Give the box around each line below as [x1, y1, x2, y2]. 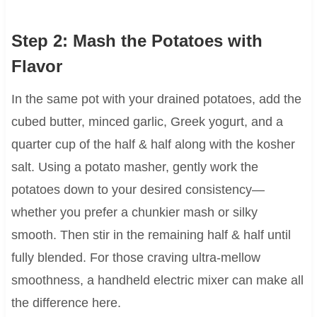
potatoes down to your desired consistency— [11, 183, 265, 197]
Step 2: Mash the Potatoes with [11, 31, 263, 51]
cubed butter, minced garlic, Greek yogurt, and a [11, 115, 283, 129]
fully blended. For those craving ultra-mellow [11, 250, 260, 265]
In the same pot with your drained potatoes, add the [11, 92, 301, 107]
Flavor [11, 57, 62, 76]
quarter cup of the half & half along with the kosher [11, 137, 295, 152]
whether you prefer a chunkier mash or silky [11, 205, 258, 220]
